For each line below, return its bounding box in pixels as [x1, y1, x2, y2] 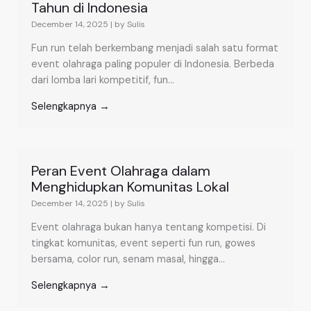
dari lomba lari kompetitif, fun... [31, 74, 174, 87]
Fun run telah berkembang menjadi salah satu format [31, 42, 278, 56]
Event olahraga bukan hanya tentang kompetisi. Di [31, 221, 266, 235]
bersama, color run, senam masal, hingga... [31, 253, 225, 267]
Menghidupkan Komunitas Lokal [31, 178, 229, 196]
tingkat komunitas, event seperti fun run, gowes [31, 237, 255, 251]
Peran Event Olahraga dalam [31, 162, 210, 180]
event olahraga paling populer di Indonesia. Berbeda [31, 58, 274, 72]
